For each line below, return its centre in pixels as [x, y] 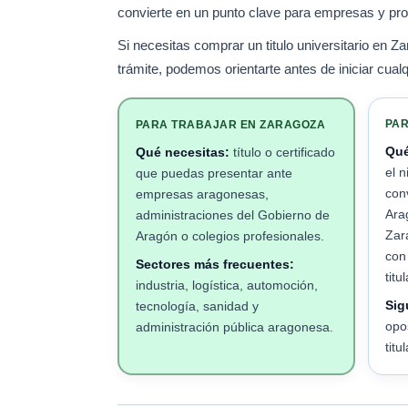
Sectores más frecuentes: [215, 264]
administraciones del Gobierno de [233, 215]
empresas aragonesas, [202, 194]
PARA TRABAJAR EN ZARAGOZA [230, 125]
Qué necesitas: [183, 152]
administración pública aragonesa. [235, 327]
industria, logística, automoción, [227, 285]
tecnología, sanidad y [197, 306]
